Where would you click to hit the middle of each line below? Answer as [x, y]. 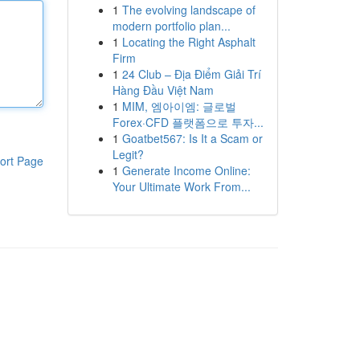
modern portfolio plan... [171, 26]
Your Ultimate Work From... [181, 186]
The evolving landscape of [188, 10]
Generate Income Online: [186, 170]
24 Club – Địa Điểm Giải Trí [191, 74]
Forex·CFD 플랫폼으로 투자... [188, 122]
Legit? [128, 154]
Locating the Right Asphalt [188, 42]
